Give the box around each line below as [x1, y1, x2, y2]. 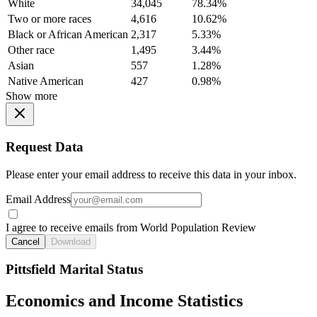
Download [51, 236, 91, 247]
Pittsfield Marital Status [6, 262, 143, 277]
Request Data [6, 139, 83, 155]
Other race [8, 44, 54, 57]
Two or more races [8, 13, 91, 25]
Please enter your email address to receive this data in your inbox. [6, 168, 296, 180]
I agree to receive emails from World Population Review [6, 221, 256, 234]
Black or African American [8, 28, 128, 41]
